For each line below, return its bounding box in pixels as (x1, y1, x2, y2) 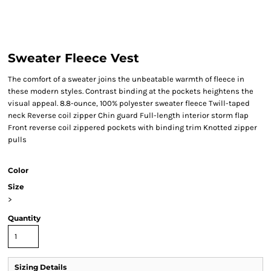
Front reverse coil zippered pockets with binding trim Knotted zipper (8, 123, 257, 132)
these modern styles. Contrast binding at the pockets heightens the (8, 87, 253, 96)
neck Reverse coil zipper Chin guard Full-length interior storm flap (8, 111, 249, 120)
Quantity (8, 214, 41, 223)
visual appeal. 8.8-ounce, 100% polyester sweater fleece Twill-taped (8, 99, 250, 108)
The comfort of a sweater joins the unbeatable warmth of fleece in (8, 74, 244, 83)
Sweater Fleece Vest (8, 51, 139, 65)
